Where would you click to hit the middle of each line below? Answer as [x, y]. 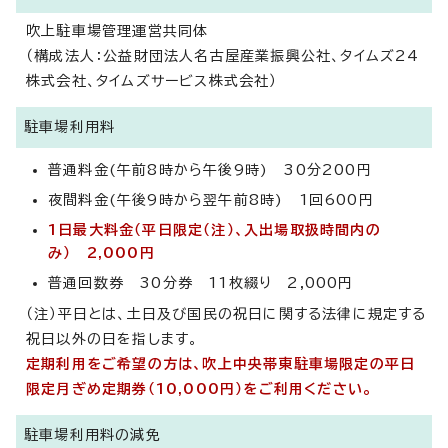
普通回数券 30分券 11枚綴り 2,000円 [201, 283]
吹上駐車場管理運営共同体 [117, 31]
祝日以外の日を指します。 [112, 339]
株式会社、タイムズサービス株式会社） [152, 81]
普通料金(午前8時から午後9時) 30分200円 [210, 170]
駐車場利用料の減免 [92, 435]
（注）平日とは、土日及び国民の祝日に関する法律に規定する [226, 314]
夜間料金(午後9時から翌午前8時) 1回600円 [211, 200]
